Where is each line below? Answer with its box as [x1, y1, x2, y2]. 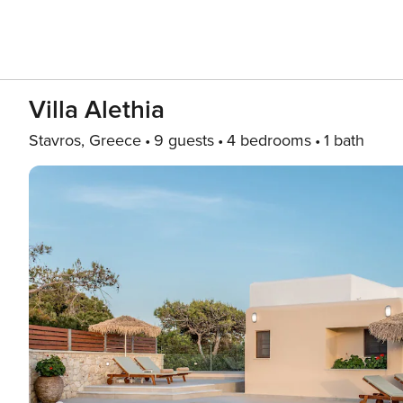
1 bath [324, 130, 364, 150]
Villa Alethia [29, 94, 165, 125]
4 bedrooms [227, 130, 311, 150]
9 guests [154, 130, 214, 150]
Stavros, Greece [29, 130, 141, 150]
